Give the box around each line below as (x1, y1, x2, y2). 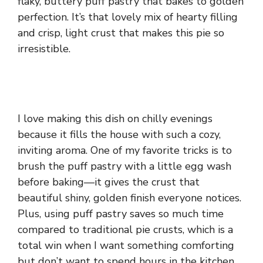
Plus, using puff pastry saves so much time (18, 207, 224, 221)
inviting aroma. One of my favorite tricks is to (18, 143, 232, 158)
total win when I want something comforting (18, 238, 234, 253)
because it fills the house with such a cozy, (18, 127, 221, 142)
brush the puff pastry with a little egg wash (18, 159, 231, 174)
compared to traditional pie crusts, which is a (18, 222, 233, 237)
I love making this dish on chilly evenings (18, 112, 213, 126)
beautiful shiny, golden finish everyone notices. (18, 191, 241, 205)
